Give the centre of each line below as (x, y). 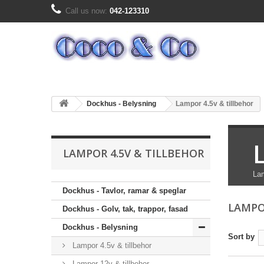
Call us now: (88, 11)
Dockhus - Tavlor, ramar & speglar (124, 191)
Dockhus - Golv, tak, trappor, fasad (125, 209)
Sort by (241, 237)
